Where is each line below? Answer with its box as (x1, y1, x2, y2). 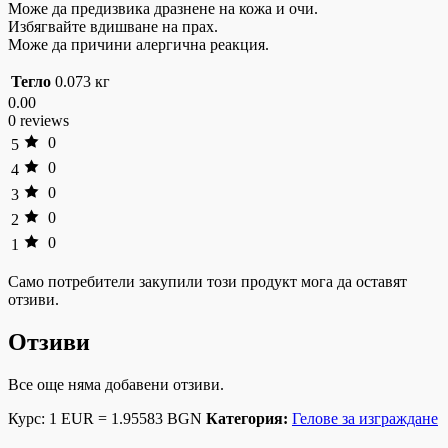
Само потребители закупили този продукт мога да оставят (8, 273, 407, 291)
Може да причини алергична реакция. (8, 36, 269, 54)
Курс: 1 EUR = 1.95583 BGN (8, 410, 202, 428)
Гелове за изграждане (292, 410, 438, 428)
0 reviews (8, 112, 69, 130)
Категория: (206, 410, 288, 428)
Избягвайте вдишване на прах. (8, 18, 218, 36)
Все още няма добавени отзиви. (8, 376, 224, 394)
